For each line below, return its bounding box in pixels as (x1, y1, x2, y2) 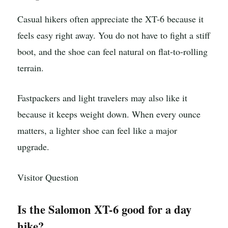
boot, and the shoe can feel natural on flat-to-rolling (17, 45, 208, 58)
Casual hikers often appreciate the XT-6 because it (17, 12, 204, 25)
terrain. (17, 61, 44, 74)
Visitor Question (17, 171, 78, 184)
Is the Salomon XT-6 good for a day (17, 201, 191, 218)
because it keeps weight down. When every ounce (17, 108, 201, 121)
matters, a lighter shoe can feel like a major (17, 124, 177, 137)
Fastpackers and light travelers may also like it (17, 92, 187, 104)
